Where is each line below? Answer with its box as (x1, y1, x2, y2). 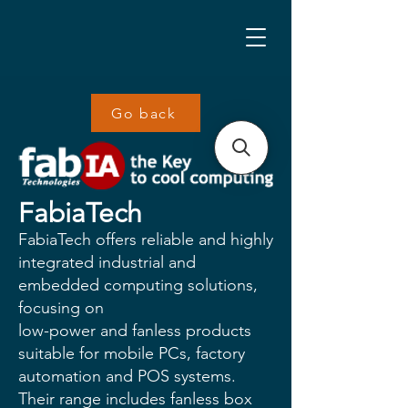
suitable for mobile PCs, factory (18, 343, 245, 363)
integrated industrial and (18, 252, 196, 272)
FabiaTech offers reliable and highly (18, 229, 273, 250)
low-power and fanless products (18, 321, 251, 341)
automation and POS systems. (18, 366, 236, 386)
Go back (111, 104, 177, 122)
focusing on (18, 298, 104, 318)
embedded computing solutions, (18, 275, 258, 295)
